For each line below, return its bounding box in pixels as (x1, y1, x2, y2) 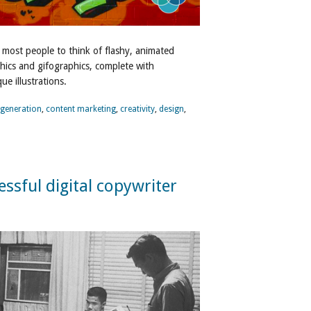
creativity (120, 104, 155, 114)
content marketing (46, 104, 116, 114)
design (159, 104, 184, 114)
